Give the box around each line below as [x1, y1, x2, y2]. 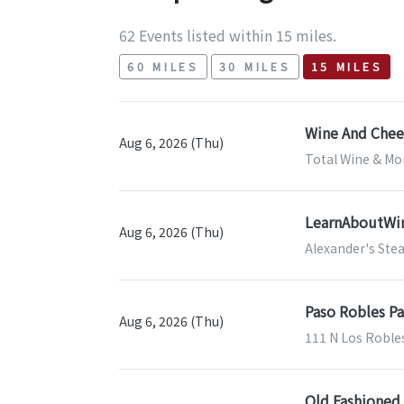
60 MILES [127, 59, 199, 76]
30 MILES [218, 59, 291, 76]
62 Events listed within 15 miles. [119, 23, 336, 46]
